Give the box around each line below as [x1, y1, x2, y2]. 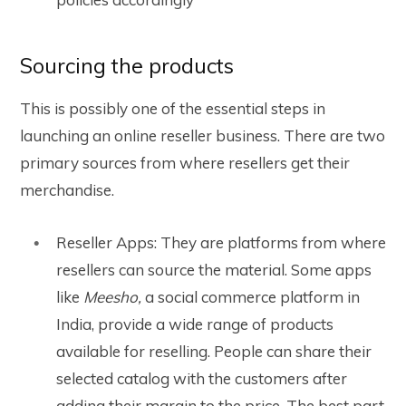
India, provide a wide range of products [56, 314, 333, 333]
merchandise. [20, 179, 114, 199]
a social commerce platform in [145, 286, 360, 306]
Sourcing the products [20, 53, 234, 80]
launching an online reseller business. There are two [20, 125, 385, 145]
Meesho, [83, 286, 145, 306]
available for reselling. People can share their [56, 341, 372, 361]
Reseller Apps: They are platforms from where [56, 232, 386, 252]
